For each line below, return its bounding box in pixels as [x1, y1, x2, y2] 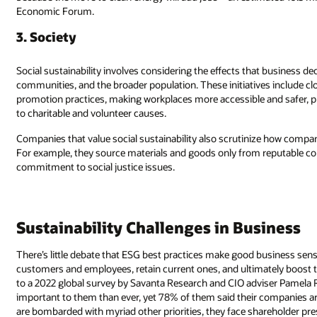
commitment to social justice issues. [16, 159, 175, 173]
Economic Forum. [16, 4, 95, 18]
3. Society [16, 28, 77, 45]
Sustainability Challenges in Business [16, 217, 301, 238]
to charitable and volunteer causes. [16, 105, 167, 120]
